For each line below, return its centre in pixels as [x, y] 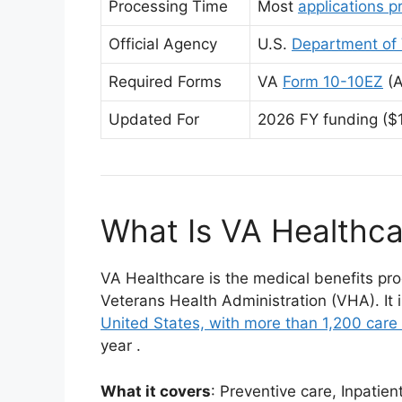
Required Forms [165, 82]
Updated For [154, 119]
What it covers [156, 391]
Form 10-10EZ [333, 82]
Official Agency [163, 44]
